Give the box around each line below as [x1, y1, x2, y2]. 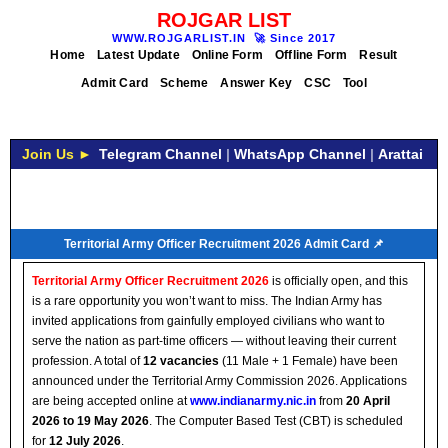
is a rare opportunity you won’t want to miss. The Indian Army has [32, 294, 382, 308]
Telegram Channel [98, 146, 222, 162]
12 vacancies [143, 354, 219, 368]
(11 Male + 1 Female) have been [219, 354, 398, 368]
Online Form [191, 48, 263, 62]
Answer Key [220, 76, 293, 90]
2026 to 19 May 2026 [32, 414, 149, 428]
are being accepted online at [32, 394, 190, 408]
